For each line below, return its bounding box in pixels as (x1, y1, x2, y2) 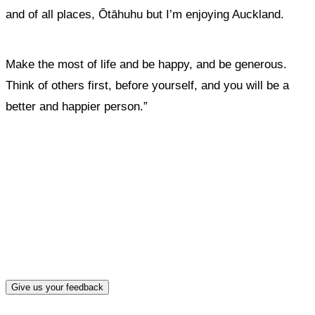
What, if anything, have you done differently (8, 175, 307, 192)
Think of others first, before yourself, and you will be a (6, 79, 289, 92)
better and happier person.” (6, 100, 148, 113)
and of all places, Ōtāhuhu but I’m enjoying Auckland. (6, 8, 288, 21)
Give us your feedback (11, 281, 103, 292)
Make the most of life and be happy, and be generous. (6, 58, 287, 71)
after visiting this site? (84, 213, 231, 230)
